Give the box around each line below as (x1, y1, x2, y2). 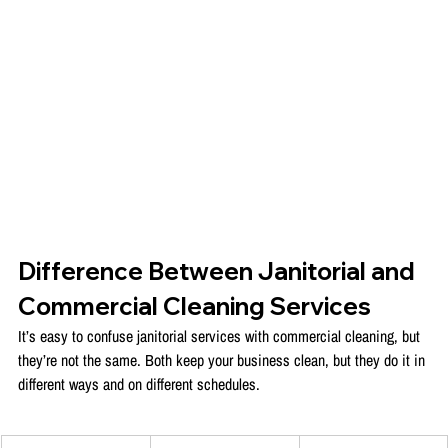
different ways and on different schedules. (18, 372, 260, 395)
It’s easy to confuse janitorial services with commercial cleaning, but (18, 324, 424, 347)
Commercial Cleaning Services (18, 290, 371, 321)
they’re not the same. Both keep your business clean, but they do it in (18, 348, 429, 371)
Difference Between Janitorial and (18, 255, 420, 286)
